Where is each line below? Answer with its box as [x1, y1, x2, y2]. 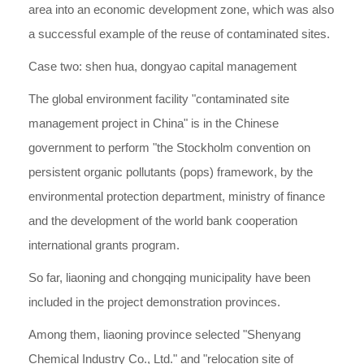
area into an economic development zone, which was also [28, 2, 334, 16]
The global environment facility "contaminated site [28, 92, 289, 106]
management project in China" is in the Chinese [28, 116, 279, 130]
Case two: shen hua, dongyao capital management [28, 59, 297, 73]
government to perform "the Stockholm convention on [28, 141, 310, 154]
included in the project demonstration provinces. [28, 295, 280, 309]
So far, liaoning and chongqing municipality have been [28, 271, 310, 284]
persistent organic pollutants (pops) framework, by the [28, 165, 313, 179]
